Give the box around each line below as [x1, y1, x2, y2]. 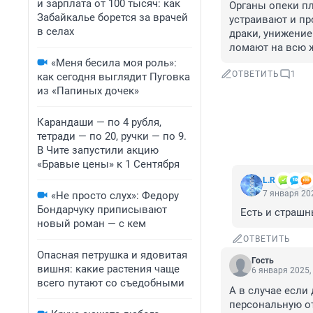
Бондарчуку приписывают [37, 203, 167, 216]
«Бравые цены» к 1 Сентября [37, 158, 180, 170]
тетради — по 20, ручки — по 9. [37, 130, 187, 143]
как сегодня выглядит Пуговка [37, 71, 190, 83]
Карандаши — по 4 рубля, [37, 116, 161, 129]
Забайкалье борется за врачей [37, 11, 188, 24]
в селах [37, 25, 74, 38]
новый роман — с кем [37, 217, 146, 230]
